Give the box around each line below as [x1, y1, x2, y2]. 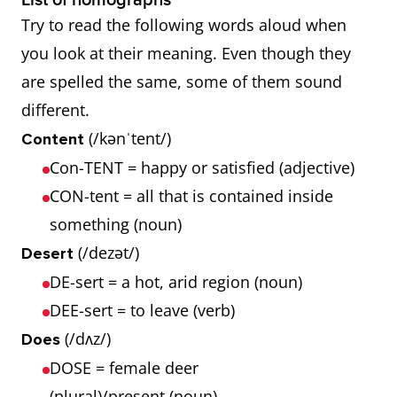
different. [21, 99, 94, 121]
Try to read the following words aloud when [21, 14, 346, 35]
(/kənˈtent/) [89, 128, 171, 149]
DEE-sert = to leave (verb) [50, 300, 235, 321]
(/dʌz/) [65, 328, 111, 349]
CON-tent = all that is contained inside [50, 185, 333, 206]
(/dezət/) [78, 242, 139, 263]
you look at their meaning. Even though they [21, 43, 351, 64]
